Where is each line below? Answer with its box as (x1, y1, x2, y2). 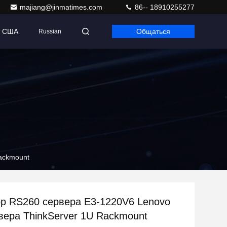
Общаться (136, 27, 170, 35)
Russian (39, 28, 61, 35)
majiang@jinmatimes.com (20, 3, 104, 11)
